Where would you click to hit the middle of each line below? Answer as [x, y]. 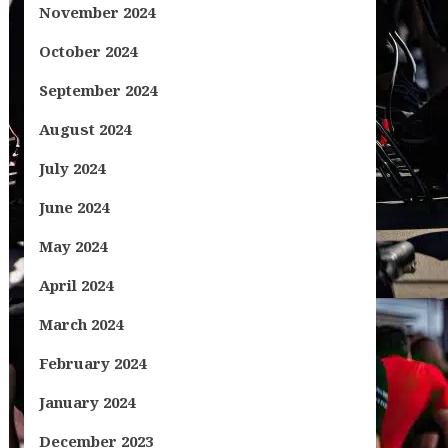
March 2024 [80, 324]
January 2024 [86, 402]
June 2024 [73, 207]
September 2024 [97, 90]
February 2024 [92, 363]
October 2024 [87, 51]
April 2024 [75, 285]
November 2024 [96, 12]
